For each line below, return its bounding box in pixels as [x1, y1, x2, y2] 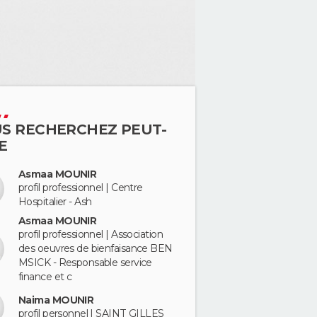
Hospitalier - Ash [18, 195, 92, 208]
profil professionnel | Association [18, 227, 163, 241]
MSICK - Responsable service [18, 255, 152, 269]
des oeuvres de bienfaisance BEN [18, 241, 173, 255]
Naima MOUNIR [18, 294, 94, 306]
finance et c [18, 270, 72, 283]
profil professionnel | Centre [18, 181, 143, 194]
